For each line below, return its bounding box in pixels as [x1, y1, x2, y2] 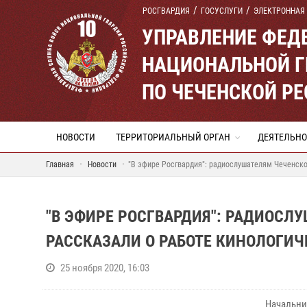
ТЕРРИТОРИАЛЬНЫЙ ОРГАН [116, 132, 230, 143]
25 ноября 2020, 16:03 [60, 262, 149, 274]
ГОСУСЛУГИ [201, 6, 243, 16]
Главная [46, 160, 74, 169]
